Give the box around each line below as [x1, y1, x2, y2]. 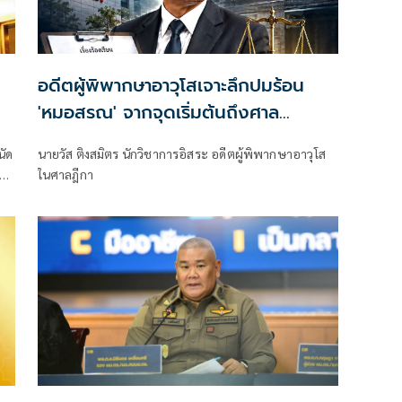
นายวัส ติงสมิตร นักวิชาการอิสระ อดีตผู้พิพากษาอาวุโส [37, 145, 212, 162]
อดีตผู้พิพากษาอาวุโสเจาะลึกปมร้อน [37, 72, 304, 100]
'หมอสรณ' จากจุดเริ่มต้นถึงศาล [37, 99, 279, 127]
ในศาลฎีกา [37, 166, 93, 183]
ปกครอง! [37, 126, 108, 153]
